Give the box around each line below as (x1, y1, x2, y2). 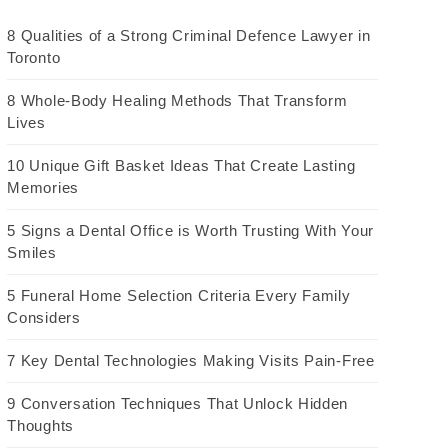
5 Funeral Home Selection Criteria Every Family (7, 286, 351, 304)
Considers (7, 308, 81, 326)
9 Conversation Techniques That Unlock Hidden (7, 394, 349, 412)
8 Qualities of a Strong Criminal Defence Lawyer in (7, 26, 371, 44)
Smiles (7, 243, 57, 261)
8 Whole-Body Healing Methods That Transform (7, 91, 348, 109)
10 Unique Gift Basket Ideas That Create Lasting (7, 156, 356, 174)
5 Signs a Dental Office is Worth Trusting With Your (7, 221, 375, 239)
